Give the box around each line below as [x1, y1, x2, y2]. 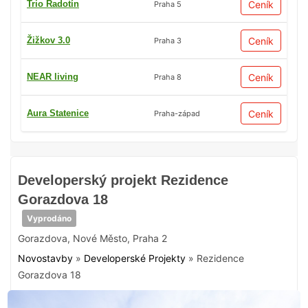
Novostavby [18, 252, 73, 264]
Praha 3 [154, 35, 181, 45]
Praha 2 [133, 232, 167, 244]
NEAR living [27, 71, 78, 82]
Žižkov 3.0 [27, 35, 70, 46]
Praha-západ [154, 108, 200, 118]
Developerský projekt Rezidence [18, 173, 228, 188]
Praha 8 [154, 71, 181, 82]
